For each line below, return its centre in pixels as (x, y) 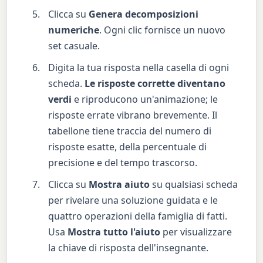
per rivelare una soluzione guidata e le (133, 200)
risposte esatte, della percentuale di (128, 146)
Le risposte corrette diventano (155, 83)
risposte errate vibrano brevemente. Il (133, 115)
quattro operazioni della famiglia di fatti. (138, 216)
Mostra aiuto (119, 184)
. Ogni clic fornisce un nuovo (163, 30)
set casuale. (74, 45)
